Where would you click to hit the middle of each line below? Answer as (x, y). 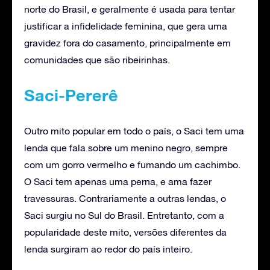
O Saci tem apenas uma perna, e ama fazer (118, 181)
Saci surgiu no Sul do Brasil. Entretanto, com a (124, 215)
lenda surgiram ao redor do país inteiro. (108, 249)
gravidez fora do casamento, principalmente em (127, 42)
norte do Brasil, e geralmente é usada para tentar (130, 9)
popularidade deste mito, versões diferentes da (125, 232)
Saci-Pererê (71, 95)
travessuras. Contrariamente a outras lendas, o (125, 198)
